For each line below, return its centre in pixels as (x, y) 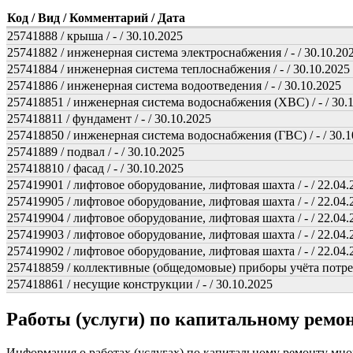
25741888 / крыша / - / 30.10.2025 (95, 36)
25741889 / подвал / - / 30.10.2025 (96, 152)
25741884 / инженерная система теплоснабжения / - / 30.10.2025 (178, 69)
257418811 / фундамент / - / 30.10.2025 (109, 119)
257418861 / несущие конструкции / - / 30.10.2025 (140, 284)
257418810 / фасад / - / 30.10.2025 (95, 169)
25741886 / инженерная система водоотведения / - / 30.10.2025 (174, 86)
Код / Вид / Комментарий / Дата (96, 18)
